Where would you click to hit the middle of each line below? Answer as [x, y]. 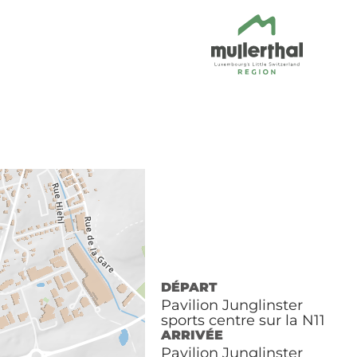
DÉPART [188, 287]
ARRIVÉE [192, 335]
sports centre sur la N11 [243, 320]
